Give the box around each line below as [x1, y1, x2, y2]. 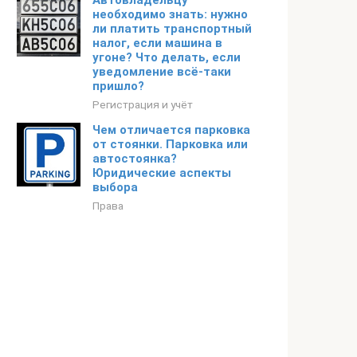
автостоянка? [92, 151, 177, 166]
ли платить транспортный [92, 22, 252, 36]
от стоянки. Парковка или [92, 137, 248, 151]
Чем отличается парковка [92, 123, 250, 137]
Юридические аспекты [92, 166, 231, 180]
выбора [92, 180, 138, 194]
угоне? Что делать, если [92, 50, 241, 65]
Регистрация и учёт [92, 98, 193, 111]
